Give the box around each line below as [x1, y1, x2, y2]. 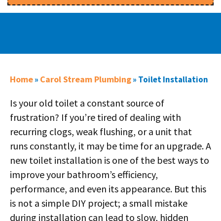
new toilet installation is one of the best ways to [10, 153, 209, 166]
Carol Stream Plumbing [40, 73, 131, 85]
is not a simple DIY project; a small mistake [10, 196, 187, 209]
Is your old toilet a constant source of [10, 96, 164, 109]
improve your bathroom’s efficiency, [10, 168, 158, 181]
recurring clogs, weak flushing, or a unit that [10, 125, 192, 138]
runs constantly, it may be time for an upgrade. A [10, 139, 211, 152]
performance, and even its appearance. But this [10, 182, 206, 195]
